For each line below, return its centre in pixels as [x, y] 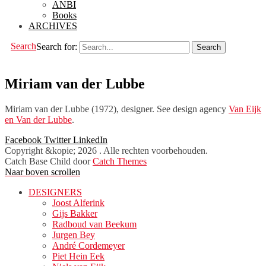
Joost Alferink [78, 203]
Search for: [57, 47]
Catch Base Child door [49, 161]
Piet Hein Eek [78, 256]
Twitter [57, 140]
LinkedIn [90, 140]
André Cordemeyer [88, 246]
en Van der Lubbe [38, 120]
